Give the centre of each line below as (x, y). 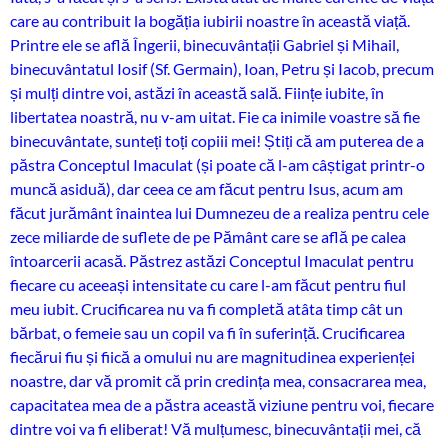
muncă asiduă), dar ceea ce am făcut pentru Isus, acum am (206, 188)
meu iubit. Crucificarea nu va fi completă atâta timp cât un (206, 308)
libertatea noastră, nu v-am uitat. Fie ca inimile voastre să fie (215, 116)
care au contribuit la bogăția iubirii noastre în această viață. (210, 20)
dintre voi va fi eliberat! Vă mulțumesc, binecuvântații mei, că (215, 428)
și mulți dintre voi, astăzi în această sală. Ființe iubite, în (197, 92)
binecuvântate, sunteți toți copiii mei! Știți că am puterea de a (217, 140)
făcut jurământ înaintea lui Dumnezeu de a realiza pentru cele (219, 212)
